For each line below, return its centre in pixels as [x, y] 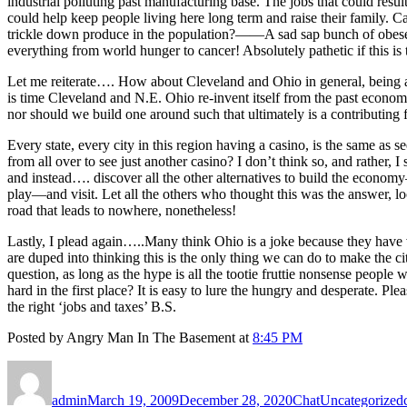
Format [312, 367]
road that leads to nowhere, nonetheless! [122, 210]
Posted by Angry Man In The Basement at [130, 337]
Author [71, 367]
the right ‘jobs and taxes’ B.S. [92, 306]
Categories [349, 367]
